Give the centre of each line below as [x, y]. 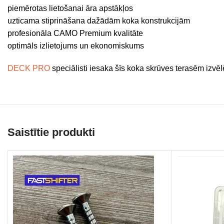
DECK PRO [29, 68]
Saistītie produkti [51, 132]
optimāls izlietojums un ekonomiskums [76, 46]
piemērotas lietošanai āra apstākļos [70, 8]
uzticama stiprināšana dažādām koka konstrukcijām [99, 21]
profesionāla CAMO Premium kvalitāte [75, 33]
